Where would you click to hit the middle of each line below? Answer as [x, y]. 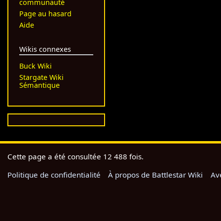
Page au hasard [45, 13]
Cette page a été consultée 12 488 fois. [76, 156]
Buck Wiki [35, 66]
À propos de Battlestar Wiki [156, 174]
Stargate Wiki [41, 77]
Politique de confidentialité [54, 174]
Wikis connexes [45, 49]
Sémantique [39, 85]
